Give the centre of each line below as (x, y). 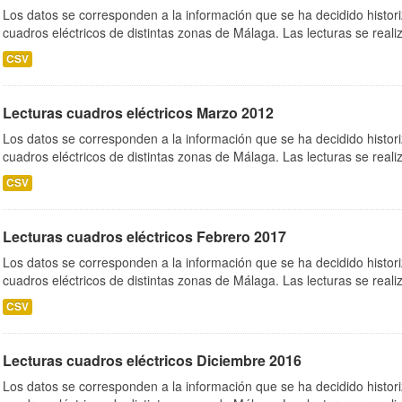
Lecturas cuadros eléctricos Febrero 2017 (144, 236)
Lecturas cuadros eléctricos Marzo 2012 (138, 113)
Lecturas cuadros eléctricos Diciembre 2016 (152, 360)
